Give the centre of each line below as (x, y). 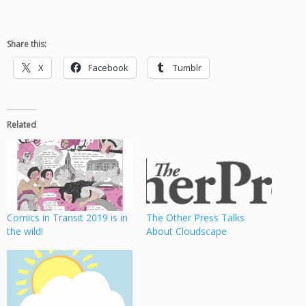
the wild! (25, 232)
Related (22, 125)
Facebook (108, 68)
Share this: (27, 44)
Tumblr (187, 68)
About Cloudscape (186, 232)
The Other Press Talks (195, 218)
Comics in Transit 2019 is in (67, 218)
